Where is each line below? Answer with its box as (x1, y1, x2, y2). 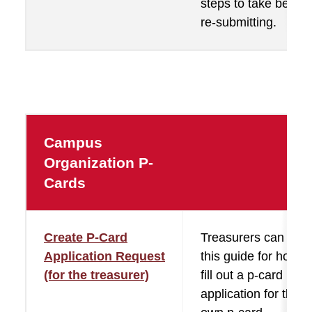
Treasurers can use (201, 231, 308, 244)
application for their (201, 287, 306, 301)
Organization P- (44, 155, 153, 171)
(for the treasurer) (44, 268, 149, 282)
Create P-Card (44, 231, 127, 244)
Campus (44, 134, 102, 150)
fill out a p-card (201, 268, 283, 282)
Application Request (44, 249, 165, 263)
